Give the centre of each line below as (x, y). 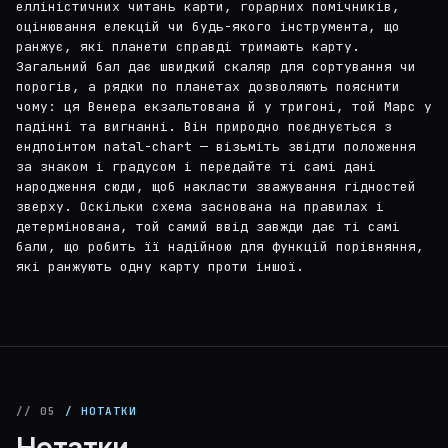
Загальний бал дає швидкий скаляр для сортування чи (216, 66)
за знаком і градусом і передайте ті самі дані (196, 166)
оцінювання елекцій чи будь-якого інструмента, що (208, 26)
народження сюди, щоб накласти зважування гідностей (216, 186)
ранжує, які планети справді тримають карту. (188, 46)
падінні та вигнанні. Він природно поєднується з (204, 126)
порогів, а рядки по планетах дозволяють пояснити (208, 86)
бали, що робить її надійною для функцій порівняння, (220, 246)
